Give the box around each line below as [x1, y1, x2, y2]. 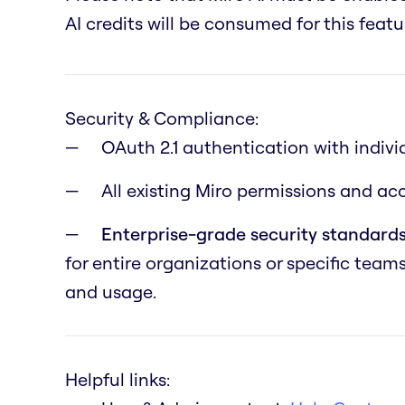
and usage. [65, 279, 156, 303]
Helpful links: [65, 367, 170, 391]
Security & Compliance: [65, 106, 259, 129]
